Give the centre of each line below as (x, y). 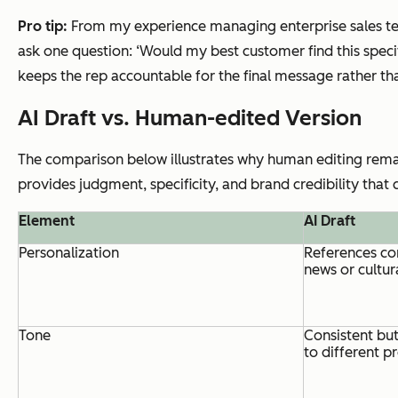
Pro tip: (44, 26)
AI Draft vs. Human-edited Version (190, 117)
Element (47, 220)
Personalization (69, 252)
